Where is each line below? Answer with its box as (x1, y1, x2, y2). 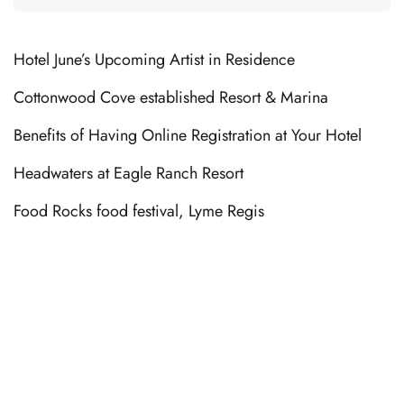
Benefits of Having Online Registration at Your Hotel (14, 124, 362, 148)
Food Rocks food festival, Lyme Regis (14, 199, 264, 224)
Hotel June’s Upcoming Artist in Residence (14, 48, 295, 72)
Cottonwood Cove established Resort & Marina (14, 86, 328, 110)
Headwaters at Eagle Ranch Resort (14, 161, 243, 186)
